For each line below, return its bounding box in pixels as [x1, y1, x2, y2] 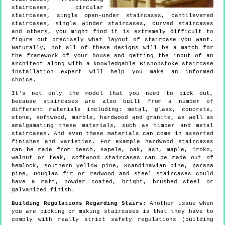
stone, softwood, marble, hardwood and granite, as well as [12, 115, 213, 121]
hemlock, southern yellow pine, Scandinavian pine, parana [12, 163, 213, 169]
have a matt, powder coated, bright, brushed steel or [12, 179, 213, 185]
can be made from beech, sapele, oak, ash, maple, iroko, [12, 147, 213, 153]
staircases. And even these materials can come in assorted [12, 131, 213, 137]
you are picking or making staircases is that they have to [12, 208, 213, 215]
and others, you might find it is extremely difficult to [12, 29, 213, 35]
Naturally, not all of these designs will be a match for [12, 45, 213, 51]
